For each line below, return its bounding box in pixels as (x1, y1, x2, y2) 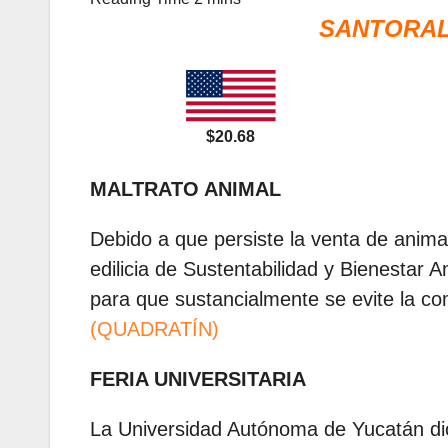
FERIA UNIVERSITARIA (90, 368, 306, 391)
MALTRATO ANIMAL (90, 178, 281, 201)
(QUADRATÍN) (90, 318, 219, 341)
